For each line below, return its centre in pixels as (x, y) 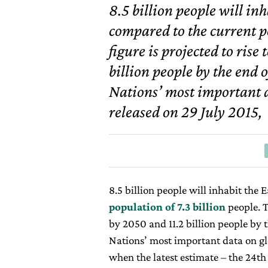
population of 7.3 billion (167, 207)
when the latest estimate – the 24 (183, 257)
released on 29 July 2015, (185, 112)
